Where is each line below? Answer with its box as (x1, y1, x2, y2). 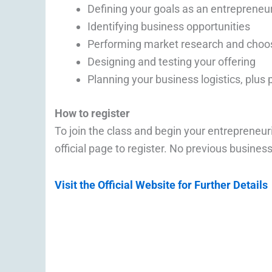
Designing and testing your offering (87, 55, 256, 68)
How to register (55, 106, 130, 120)
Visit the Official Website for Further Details (55, 178, 268, 192)
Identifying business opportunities (87, 19, 250, 33)
